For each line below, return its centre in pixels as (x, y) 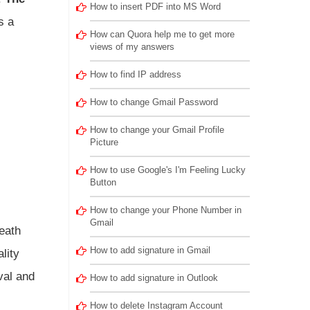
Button (103, 182)
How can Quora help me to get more (162, 34)
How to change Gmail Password (154, 102)
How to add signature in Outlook (154, 278)
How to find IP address (135, 74)
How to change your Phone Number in (165, 210)
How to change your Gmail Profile (157, 130)
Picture (104, 142)
